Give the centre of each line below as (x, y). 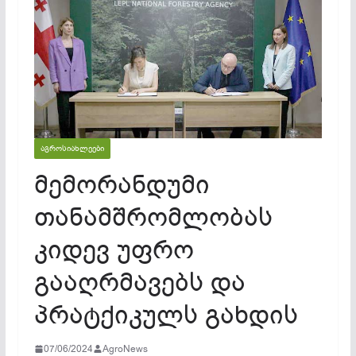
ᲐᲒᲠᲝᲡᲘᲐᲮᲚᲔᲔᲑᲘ (72, 148)
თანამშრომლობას (153, 217)
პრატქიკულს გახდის (166, 315)
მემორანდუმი (122, 184)
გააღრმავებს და (139, 282)
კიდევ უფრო (114, 250)
